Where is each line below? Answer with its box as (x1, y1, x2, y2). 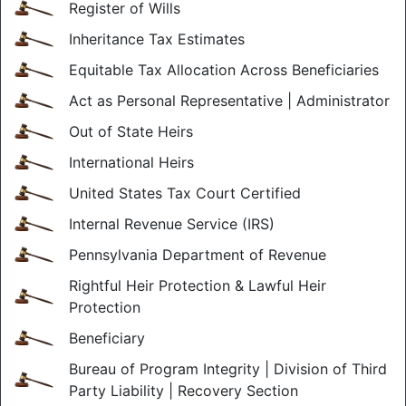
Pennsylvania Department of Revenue (69, 246, 326, 264)
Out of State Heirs (69, 122, 193, 140)
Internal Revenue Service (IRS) (69, 215, 275, 233)
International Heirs (69, 153, 194, 171)
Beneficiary (69, 329, 145, 347)
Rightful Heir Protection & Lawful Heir (69, 276, 326, 295)
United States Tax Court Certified (69, 184, 301, 202)
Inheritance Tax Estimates (69, 30, 245, 48)
